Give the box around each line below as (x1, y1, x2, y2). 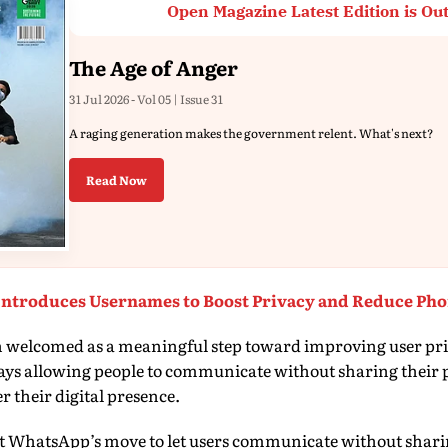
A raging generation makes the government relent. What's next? (69, 124, 433, 142)
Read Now (86, 171, 147, 189)
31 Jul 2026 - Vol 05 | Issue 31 (69, 90, 223, 108)
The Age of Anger (69, 52, 238, 82)
